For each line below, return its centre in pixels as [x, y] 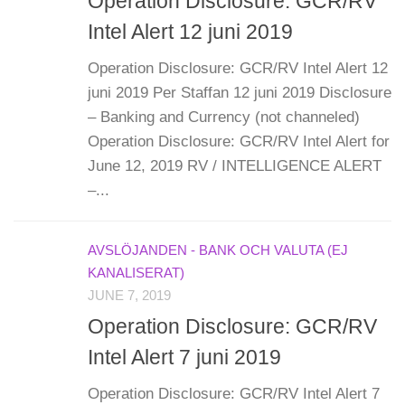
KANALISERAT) [136, 273]
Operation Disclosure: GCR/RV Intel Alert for [239, 141]
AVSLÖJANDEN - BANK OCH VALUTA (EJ [218, 250]
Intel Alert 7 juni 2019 [184, 358]
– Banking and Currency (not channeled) [224, 117]
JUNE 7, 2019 [129, 296]
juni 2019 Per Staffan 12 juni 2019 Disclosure [240, 93]
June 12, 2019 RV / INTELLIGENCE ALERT [235, 166]
